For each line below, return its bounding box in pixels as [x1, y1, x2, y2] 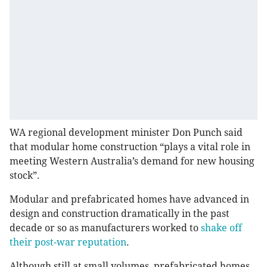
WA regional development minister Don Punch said [10, 127, 243, 139]
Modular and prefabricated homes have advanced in [10, 194, 249, 206]
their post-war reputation [10, 237, 126, 249]
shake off [201, 222, 242, 234]
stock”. [10, 170, 40, 182]
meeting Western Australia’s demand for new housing [10, 156, 254, 167]
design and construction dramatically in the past [10, 208, 229, 220]
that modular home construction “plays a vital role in [10, 141, 250, 153]
